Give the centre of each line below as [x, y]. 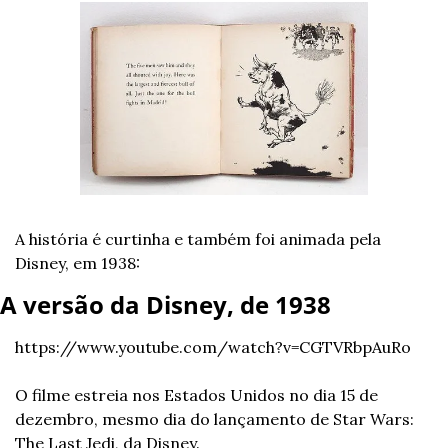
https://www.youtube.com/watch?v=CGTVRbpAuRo [213, 347]
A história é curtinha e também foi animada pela [198, 239]
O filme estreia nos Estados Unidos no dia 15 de [196, 395]
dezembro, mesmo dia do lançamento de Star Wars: [214, 419]
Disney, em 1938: [77, 263]
